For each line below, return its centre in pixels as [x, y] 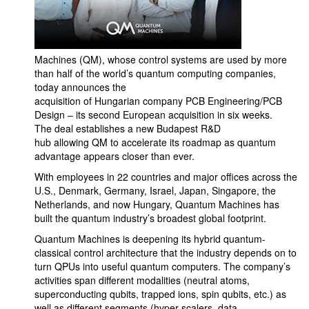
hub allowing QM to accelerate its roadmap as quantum [155, 142]
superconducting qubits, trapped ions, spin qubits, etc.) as [160, 294]
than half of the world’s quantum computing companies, [155, 73]
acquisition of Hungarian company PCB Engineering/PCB [158, 101]
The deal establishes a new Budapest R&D [128, 128]
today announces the [80, 87]
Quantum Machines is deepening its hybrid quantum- [150, 239]
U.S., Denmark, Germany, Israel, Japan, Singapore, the [155, 190]
